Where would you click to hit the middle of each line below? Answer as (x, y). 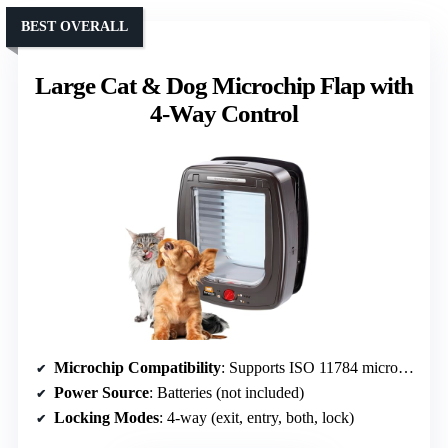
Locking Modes (106, 417)
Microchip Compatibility (137, 367)
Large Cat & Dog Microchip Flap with (224, 85)
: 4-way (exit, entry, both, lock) (256, 417)
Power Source (101, 392)
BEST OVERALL (74, 26)
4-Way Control (224, 113)
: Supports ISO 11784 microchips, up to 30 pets (309, 367)
